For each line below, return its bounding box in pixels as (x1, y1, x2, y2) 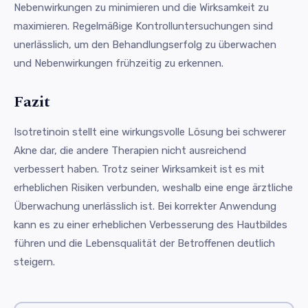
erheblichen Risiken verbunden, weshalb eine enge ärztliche (14, 181, 293, 194)
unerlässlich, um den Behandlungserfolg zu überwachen (14, 38, 276, 51)
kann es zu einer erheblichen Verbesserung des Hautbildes (14, 218, 287, 231)
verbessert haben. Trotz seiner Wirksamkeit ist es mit (14, 162, 265, 175)
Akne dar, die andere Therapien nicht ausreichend (14, 144, 246, 157)
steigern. (14, 255, 55, 268)
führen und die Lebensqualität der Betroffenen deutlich (14, 236, 275, 250)
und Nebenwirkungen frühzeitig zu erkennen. (14, 56, 223, 69)
